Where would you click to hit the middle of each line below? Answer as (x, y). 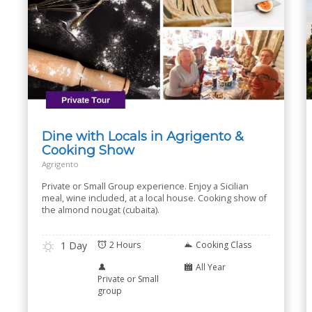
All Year (211, 267)
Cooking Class (224, 245)
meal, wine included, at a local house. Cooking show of (154, 198)
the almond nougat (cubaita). (101, 210)
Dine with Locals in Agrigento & (143, 136)
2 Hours (125, 245)
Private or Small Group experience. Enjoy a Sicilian (145, 186)
